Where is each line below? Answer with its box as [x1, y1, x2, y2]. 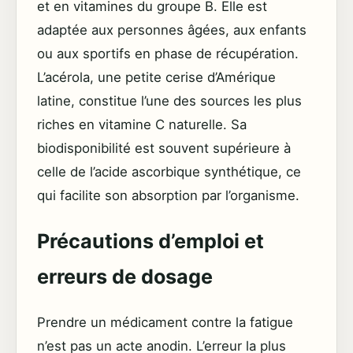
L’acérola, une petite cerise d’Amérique [37, 69, 276, 86]
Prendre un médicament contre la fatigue [37, 314, 293, 331]
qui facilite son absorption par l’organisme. [37, 188, 299, 204]
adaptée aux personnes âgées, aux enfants [37, 22, 307, 39]
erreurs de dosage [37, 265, 213, 289]
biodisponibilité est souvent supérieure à [37, 140, 291, 157]
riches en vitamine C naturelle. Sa [37, 117, 247, 133]
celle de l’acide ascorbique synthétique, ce [37, 164, 301, 180]
